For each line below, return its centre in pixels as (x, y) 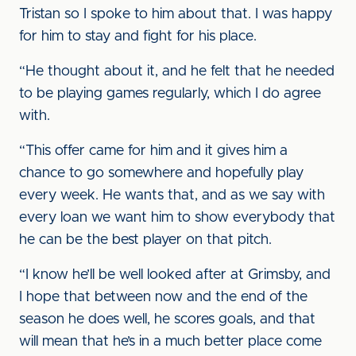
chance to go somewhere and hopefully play (161, 173)
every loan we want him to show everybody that (177, 218)
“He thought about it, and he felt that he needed (177, 72)
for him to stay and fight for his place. (138, 37)
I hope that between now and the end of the (163, 297)
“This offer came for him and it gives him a (153, 151)
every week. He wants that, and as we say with (172, 195)
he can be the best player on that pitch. (145, 240)
